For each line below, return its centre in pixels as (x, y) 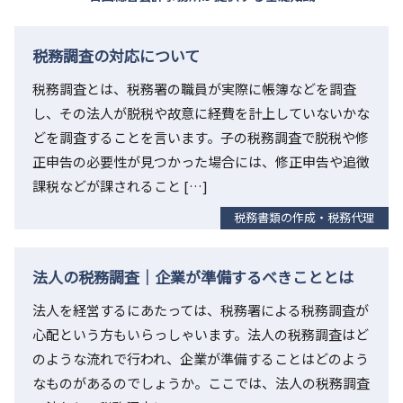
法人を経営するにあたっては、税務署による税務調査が (201, 310)
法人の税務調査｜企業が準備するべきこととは (193, 277)
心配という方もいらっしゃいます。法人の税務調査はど (201, 335)
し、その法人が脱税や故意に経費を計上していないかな (201, 113)
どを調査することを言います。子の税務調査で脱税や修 (201, 138)
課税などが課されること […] (120, 186)
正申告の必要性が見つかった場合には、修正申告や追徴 (201, 162)
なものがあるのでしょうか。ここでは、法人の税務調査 (201, 383)
